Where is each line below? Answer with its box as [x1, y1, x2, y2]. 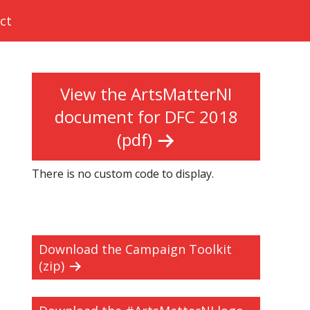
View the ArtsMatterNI [60, 82, 232, 105]
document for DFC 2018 [54, 105, 238, 128]
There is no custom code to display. [32, 166, 214, 181]
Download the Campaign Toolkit [39, 241, 232, 257]
